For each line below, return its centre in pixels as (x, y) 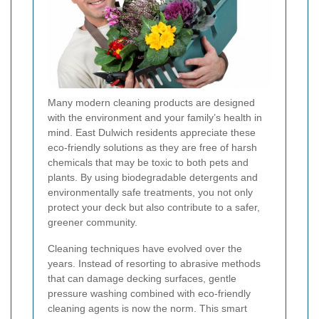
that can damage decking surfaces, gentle (142, 279)
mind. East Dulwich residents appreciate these (152, 133)
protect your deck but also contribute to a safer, (154, 208)
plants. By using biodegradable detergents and (153, 178)
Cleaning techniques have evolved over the (145, 249)
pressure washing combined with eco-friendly (149, 294)
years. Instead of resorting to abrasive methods (154, 264)
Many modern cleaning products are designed (151, 103)
